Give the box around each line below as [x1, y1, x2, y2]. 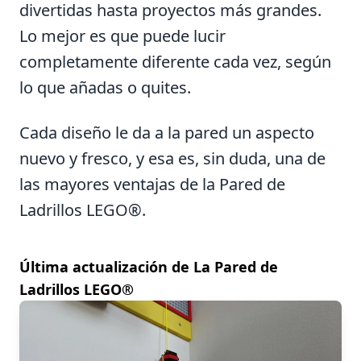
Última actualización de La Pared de [19, 256, 278, 276]
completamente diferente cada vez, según [19, 50, 331, 73]
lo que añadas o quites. [19, 76, 191, 98]
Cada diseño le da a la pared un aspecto [19, 121, 314, 143]
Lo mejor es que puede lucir [19, 24, 226, 47]
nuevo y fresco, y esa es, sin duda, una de [19, 147, 326, 169]
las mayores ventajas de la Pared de [19, 172, 285, 195]
